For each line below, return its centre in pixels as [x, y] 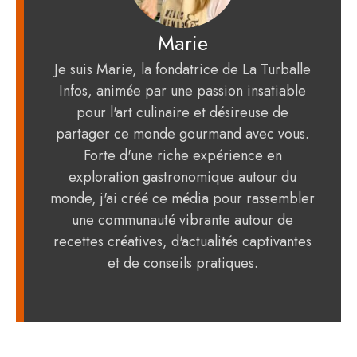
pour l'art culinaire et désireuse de [182, 113]
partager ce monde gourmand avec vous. [182, 134]
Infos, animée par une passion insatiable [182, 91]
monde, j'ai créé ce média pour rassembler [182, 199]
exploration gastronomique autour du [182, 177]
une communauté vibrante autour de [182, 220]
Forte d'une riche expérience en [182, 156]
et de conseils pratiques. [182, 263]
